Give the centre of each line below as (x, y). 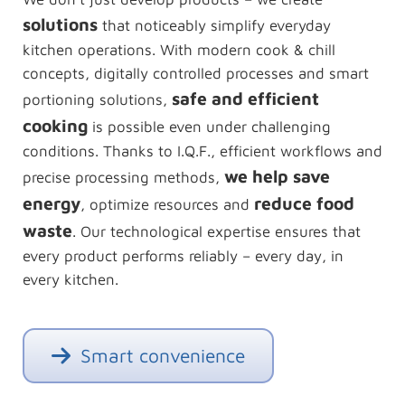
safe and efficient (245, 98)
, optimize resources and (167, 204)
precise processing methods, (123, 177)
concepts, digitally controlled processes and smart (195, 73)
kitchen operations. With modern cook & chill (179, 49)
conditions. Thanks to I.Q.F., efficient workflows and (202, 151)
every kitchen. (70, 279)
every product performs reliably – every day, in (183, 255)
